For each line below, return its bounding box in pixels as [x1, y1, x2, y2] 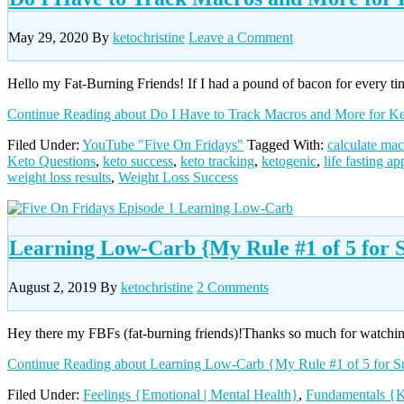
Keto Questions [7, 153, 96, 170]
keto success [103, 153, 173, 170]
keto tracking [180, 153, 254, 170]
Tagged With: [247, 137, 327, 153]
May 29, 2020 [8, 30, 88, 46]
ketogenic [262, 153, 317, 170]
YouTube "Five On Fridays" [82, 137, 243, 153]
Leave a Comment [188, 30, 293, 46]
